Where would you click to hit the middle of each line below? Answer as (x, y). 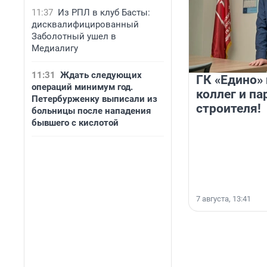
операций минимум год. (82, 87)
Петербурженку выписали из (94, 99)
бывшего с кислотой (75, 123)
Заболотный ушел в (74, 36)
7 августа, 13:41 (223, 199)
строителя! (229, 109)
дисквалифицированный (85, 24)
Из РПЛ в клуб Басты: (104, 13)
